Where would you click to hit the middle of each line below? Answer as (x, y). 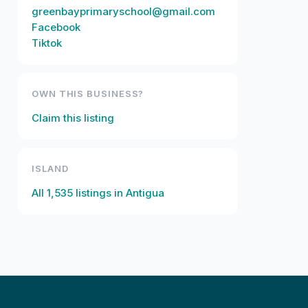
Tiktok (47, 43)
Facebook (56, 27)
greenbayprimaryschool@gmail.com (123, 11)
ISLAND (50, 168)
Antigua (145, 192)
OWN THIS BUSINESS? (88, 93)
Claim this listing (73, 118)
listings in (99, 192)
